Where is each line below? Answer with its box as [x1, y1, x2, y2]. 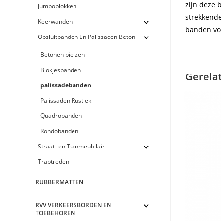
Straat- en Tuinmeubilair [38, 142, 105, 150]
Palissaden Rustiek [40, 96, 92, 105]
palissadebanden [40, 81, 92, 89]
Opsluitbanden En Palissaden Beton [38, 33, 136, 41]
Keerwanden [38, 17, 73, 26]
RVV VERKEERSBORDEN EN [36, 201, 111, 209]
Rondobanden [40, 127, 79, 135]
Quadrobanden [40, 111, 82, 120]
